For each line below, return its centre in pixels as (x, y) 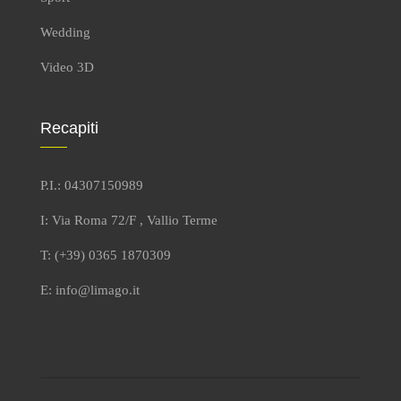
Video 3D (67, 67)
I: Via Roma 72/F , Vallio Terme (129, 220)
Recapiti (69, 128)
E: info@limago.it (90, 290)
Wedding (65, 32)
